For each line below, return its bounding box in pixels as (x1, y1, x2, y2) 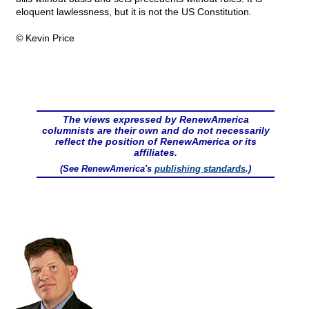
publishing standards (154, 163, 246, 175)
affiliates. (134, 147, 177, 159)
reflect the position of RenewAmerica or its (54, 136, 257, 148)
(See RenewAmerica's (60, 163, 154, 175)
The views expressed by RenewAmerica (62, 114, 249, 126)
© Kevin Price (16, 32, 74, 44)
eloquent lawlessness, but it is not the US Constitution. (16, 6, 252, 18)
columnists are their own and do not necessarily (41, 125, 270, 137)
